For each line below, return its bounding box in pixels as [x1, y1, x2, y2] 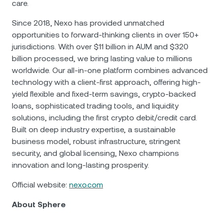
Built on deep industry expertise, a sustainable [12, 125, 176, 134]
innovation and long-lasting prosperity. [12, 160, 149, 170]
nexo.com [69, 180, 103, 189]
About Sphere [12, 200, 66, 209]
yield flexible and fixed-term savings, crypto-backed [12, 89, 196, 99]
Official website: [12, 180, 69, 189]
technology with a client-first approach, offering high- [12, 77, 201, 87]
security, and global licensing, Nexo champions [12, 148, 179, 158]
